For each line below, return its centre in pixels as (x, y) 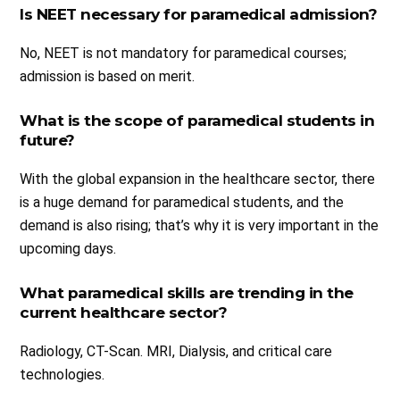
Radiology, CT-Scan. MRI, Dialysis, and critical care (176, 352)
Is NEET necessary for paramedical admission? (199, 14)
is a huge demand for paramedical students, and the (182, 203)
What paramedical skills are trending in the (187, 293)
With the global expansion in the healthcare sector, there (198, 179)
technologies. (62, 375)
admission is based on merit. (108, 77)
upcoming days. (68, 249)
